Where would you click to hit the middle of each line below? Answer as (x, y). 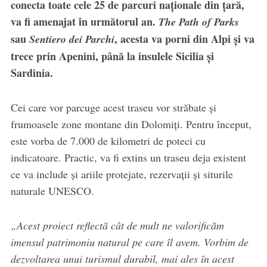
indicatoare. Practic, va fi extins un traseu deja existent (128, 158)
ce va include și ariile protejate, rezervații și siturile (122, 174)
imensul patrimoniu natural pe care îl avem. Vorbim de (129, 242)
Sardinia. (32, 73)
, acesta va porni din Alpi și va (184, 39)
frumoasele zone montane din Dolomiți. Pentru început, (131, 124)
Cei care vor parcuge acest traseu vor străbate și (113, 108)
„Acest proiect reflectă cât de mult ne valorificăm (117, 226)
